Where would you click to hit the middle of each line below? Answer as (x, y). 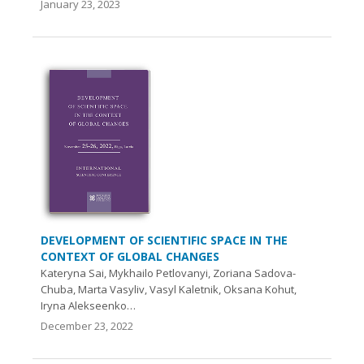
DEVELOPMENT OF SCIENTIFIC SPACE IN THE (164, 240)
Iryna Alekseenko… (88, 305)
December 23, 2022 (87, 325)
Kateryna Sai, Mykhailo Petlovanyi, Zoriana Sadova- (168, 273)
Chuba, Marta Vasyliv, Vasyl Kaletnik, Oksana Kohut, (169, 289)
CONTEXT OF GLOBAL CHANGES (130, 256)
